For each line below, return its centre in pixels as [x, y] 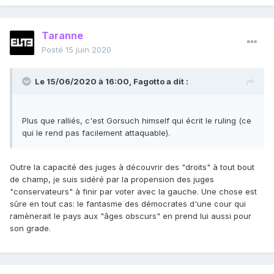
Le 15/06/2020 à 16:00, [84, 82]
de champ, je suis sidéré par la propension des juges [112, 180]
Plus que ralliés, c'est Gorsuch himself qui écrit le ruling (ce [137, 121]
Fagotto [149, 82]
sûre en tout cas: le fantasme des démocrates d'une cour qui [128, 204]
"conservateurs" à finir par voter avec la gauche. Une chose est [133, 192]
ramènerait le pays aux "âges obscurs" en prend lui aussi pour [131, 216]
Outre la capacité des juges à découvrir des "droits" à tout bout [132, 167]
